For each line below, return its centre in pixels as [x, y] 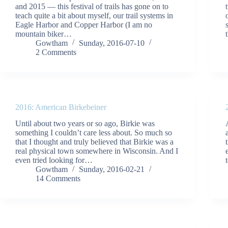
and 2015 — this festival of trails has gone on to [92, 6]
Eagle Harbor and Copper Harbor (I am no [84, 24]
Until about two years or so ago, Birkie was [85, 124]
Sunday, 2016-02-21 [112, 169]
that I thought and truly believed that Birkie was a [94, 142]
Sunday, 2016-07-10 [112, 43]
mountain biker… [44, 34]
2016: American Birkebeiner [61, 107]
